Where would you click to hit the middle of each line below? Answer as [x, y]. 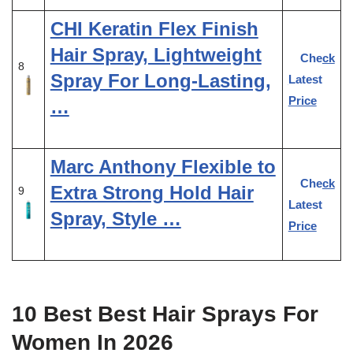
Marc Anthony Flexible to [163, 166]
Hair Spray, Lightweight [156, 54]
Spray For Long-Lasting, [160, 80]
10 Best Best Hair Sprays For [165, 314]
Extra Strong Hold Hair [152, 192]
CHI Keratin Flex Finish [154, 28]
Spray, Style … [115, 218]
